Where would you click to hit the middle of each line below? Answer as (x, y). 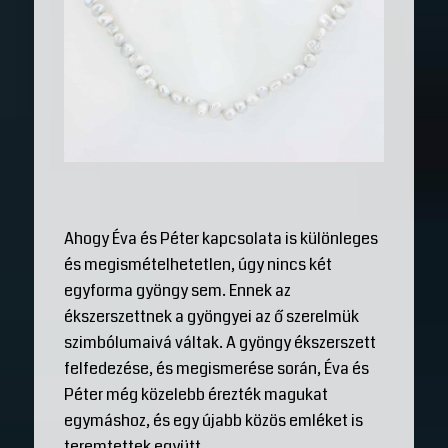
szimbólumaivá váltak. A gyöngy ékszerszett (219, 342)
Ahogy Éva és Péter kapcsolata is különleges (220, 238)
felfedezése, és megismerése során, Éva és (216, 368)
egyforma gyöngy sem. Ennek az (177, 290)
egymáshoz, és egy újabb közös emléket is (213, 420)
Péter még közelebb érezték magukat (195, 394)
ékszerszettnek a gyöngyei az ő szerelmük (211, 316)
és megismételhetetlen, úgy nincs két (197, 264)
